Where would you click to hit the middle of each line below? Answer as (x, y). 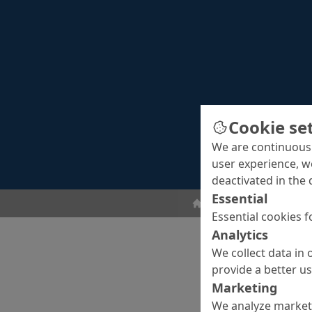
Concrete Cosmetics (255, 204)
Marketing (244, 288)
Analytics (240, 235)
